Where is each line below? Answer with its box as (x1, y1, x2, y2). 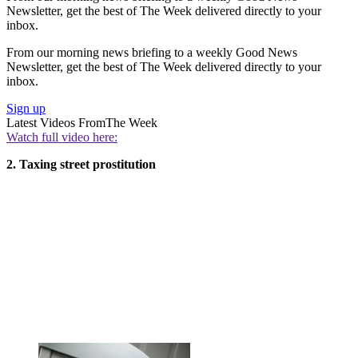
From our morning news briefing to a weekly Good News (6, 46, 297, 60)
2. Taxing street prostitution (6, 157, 156, 172)
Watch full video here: (6, 130, 117, 145)
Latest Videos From (6, 116, 105, 130)
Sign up (6, 101, 46, 116)
